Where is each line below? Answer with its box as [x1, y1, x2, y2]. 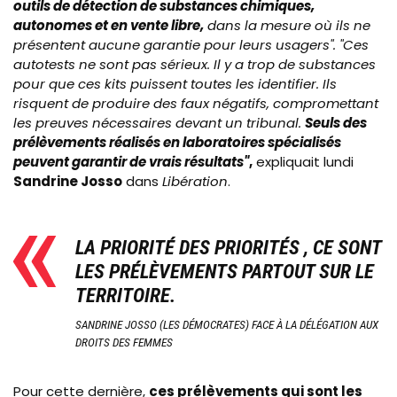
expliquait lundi [253, 152, 354, 172]
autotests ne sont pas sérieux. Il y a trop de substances [13, 55, 376, 74]
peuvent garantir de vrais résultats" [13, 152, 249, 172]
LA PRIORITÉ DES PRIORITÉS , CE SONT [75, 236, 381, 260]
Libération [162, 172, 228, 191]
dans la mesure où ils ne [204, 16, 370, 35]
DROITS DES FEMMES [75, 336, 173, 350]
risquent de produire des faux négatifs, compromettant [13, 94, 378, 113]
